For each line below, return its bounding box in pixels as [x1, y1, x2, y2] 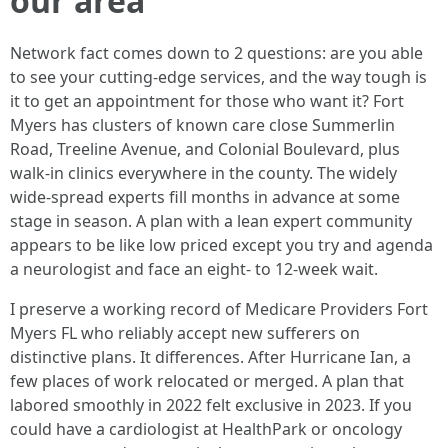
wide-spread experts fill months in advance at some [10, 186, 400, 208]
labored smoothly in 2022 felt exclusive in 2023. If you [10, 394, 412, 416]
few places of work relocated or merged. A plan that [10, 370, 404, 392]
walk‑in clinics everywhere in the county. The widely [10, 162, 397, 184]
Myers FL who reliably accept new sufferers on [10, 322, 360, 344]
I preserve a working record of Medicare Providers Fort [10, 298, 428, 320]
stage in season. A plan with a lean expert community [10, 210, 412, 232]
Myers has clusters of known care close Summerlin [10, 114, 395, 136]
